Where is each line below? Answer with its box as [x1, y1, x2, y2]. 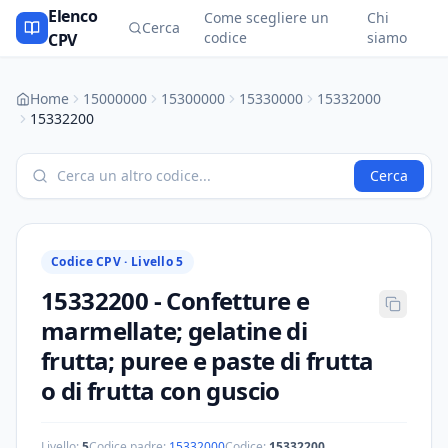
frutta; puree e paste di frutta [41, 344, 374, 377]
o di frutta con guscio [41, 374, 280, 407]
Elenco [48, 5, 98, 27]
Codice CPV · [51, 253, 131, 270]
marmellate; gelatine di [41, 314, 308, 347]
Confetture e [166, 284, 310, 317]
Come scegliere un [203, 8, 329, 27]
